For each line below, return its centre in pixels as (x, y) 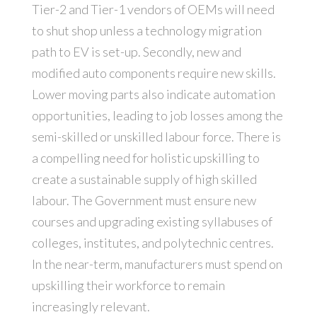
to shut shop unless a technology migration (146, 31)
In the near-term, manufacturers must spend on (157, 264)
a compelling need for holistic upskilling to (145, 158)
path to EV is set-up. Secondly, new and (136, 52)
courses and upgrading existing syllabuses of (152, 222)
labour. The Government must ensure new (144, 201)
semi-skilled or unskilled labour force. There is (156, 137)
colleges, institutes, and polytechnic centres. (152, 243)
